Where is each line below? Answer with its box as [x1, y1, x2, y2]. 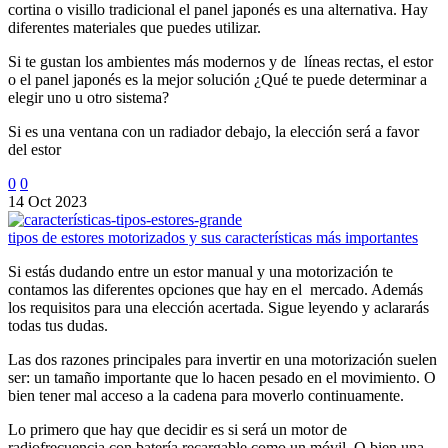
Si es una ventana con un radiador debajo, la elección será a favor [8, 122, 419, 140]
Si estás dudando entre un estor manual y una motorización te [8, 262, 393, 280]
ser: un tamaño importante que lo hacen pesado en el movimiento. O [8, 368, 436, 386]
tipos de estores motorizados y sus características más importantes [8, 228, 418, 246]
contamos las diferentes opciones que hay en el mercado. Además [8, 280, 423, 298]
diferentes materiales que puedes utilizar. [8, 18, 261, 36]
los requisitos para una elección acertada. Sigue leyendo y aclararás [8, 298, 429, 316]
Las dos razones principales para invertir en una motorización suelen [8, 350, 437, 368]
